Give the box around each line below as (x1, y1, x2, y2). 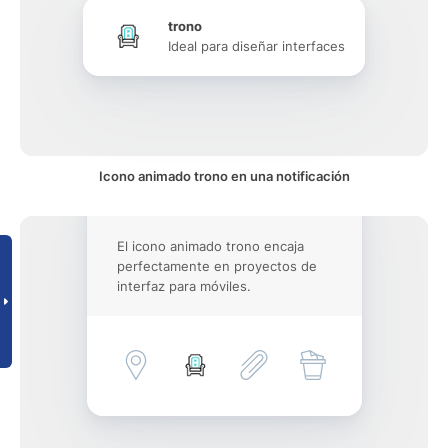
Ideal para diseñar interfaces (168, 38, 345, 54)
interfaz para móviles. (116, 278, 251, 294)
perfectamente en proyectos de (116, 258, 317, 274)
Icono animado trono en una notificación (98, 168, 350, 184)
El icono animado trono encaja (116, 238, 304, 254)
